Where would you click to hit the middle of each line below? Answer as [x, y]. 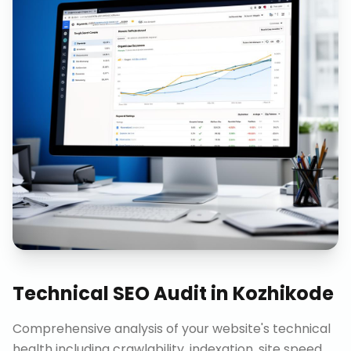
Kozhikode [283, 293]
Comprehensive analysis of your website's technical [172, 329]
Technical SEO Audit [110, 293]
